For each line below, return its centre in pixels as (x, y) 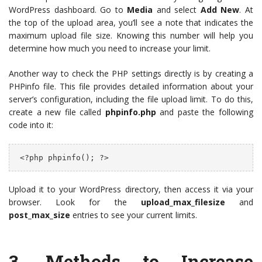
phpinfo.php (130, 112)
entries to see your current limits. (134, 215)
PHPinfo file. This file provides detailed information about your (131, 87)
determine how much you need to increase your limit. (110, 49)
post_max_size (39, 215)
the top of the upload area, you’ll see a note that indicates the (131, 23)
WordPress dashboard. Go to (68, 10)
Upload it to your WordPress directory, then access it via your (131, 189)
